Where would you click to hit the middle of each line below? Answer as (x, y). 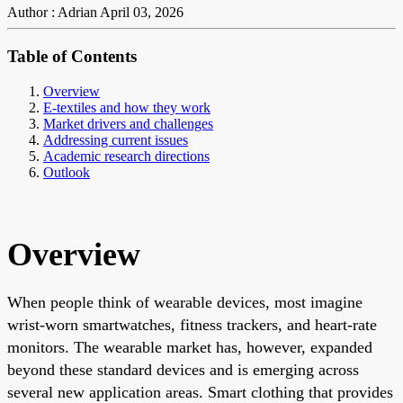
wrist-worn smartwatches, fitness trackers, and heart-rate (192, 324)
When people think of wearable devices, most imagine (185, 302)
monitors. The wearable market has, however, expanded (190, 347)
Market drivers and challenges (128, 123)
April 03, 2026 (142, 13)
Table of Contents (72, 57)
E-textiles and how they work (127, 107)
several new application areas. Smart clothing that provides (200, 392)
